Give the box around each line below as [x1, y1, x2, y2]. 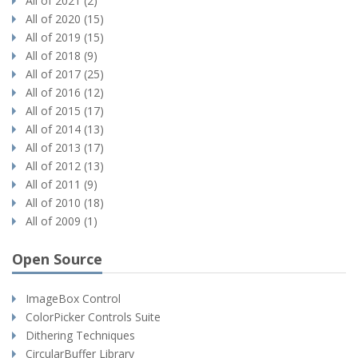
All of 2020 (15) [26, 11, 104, 26]
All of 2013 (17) [26, 140, 104, 155]
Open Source [12, 249, 102, 268]
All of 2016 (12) [26, 85, 104, 100]
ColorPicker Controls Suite [26, 309, 161, 324]
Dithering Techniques [26, 328, 135, 343]
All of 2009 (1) [26, 213, 97, 229]
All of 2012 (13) [26, 158, 104, 173]
